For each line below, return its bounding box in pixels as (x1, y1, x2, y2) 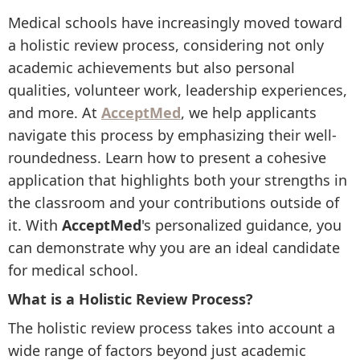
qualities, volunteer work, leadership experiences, (8, 80, 347, 100)
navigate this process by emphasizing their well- (8, 125, 337, 145)
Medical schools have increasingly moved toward (8, 13, 342, 32)
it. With (8, 215, 62, 235)
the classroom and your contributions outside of (8, 193, 339, 212)
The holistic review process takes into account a (8, 318, 335, 337)
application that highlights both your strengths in (8, 170, 347, 190)
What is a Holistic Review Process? (8, 289, 253, 309)
